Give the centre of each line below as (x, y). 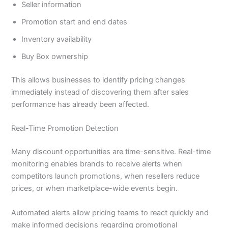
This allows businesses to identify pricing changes (98, 80)
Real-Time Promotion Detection (65, 129)
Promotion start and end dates (75, 22)
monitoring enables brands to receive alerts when (97, 164)
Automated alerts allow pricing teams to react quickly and (110, 212)
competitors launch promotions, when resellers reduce (106, 176)
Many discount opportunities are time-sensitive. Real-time (111, 152)
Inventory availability (57, 39)
